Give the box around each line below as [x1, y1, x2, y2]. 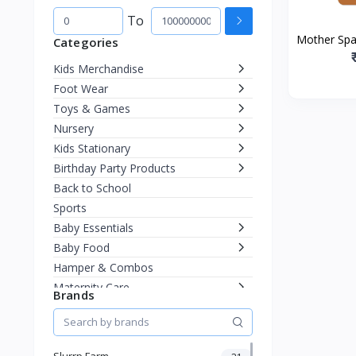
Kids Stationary [53, 140, 130, 156]
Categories [53, 33, 119, 50]
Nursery [53, 120, 94, 136]
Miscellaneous [53, 319, 126, 335]
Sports [53, 199, 87, 215]
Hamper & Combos [53, 259, 153, 275]
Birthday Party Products [53, 160, 176, 176]
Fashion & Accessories [53, 339, 170, 354]
